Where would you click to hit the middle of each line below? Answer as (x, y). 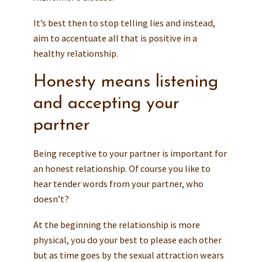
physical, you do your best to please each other (127, 239)
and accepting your (106, 104)
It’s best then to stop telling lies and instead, (124, 23)
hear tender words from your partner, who (118, 183)
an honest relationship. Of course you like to (122, 168)
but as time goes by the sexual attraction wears (128, 255)
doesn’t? (51, 199)
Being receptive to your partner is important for (130, 153)
